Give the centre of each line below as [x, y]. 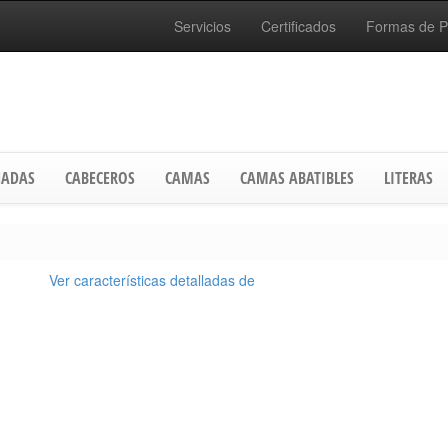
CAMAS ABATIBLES [297, 178]
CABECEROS [100, 178]
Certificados [298, 26]
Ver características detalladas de [152, 280]
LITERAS [408, 178]
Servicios [202, 26]
